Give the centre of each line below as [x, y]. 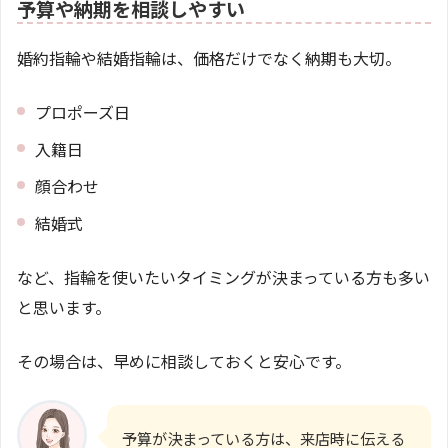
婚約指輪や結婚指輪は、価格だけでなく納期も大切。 [209, 57]
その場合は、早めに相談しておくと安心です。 [184, 360]
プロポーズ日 [82, 111]
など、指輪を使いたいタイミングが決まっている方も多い [223, 276]
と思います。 [64, 306]
